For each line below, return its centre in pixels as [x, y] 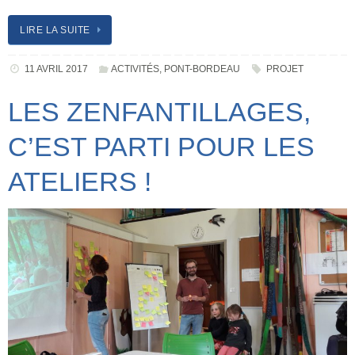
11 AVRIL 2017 [56, 69]
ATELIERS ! [80, 181]
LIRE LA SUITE [55, 30]
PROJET [284, 69]
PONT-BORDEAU [202, 69]
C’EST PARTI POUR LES [161, 146]
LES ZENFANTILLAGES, [159, 111]
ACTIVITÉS [136, 69]
